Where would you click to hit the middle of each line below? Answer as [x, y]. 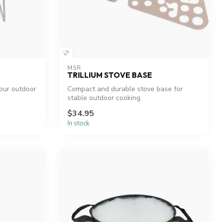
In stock [79, 124]
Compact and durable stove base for [125, 89]
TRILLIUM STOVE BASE [110, 75]
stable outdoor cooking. [105, 98]
